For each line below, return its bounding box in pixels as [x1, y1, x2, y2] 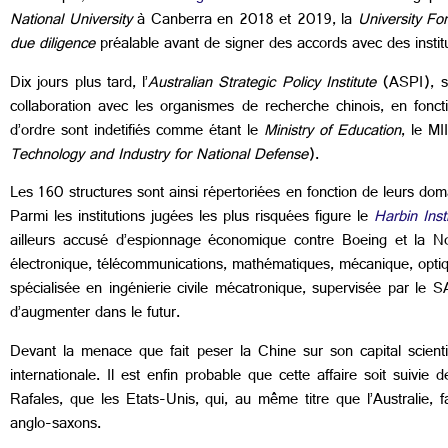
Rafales [10, 385, 59, 417]
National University [10, 6, 132, 38]
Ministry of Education [263, 116, 401, 148]
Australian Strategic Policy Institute [148, 68, 377, 100]
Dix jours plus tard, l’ [10, 68, 149, 100]
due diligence [10, 30, 95, 62]
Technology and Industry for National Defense [10, 140, 308, 172]
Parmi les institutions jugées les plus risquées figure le [10, 203, 374, 235]
